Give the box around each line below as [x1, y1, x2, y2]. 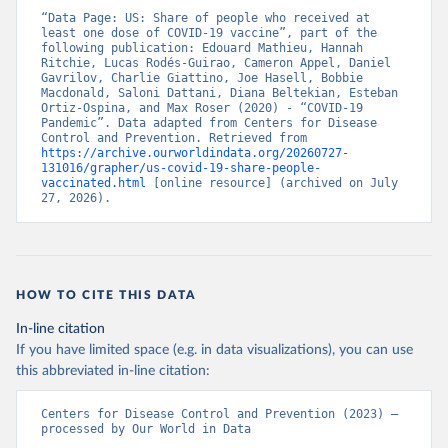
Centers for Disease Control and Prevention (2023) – [41, 407, 398, 421]
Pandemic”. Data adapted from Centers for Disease [41, 116, 377, 130]
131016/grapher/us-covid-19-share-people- [41, 161, 321, 175]
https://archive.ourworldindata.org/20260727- [41, 146, 349, 160]
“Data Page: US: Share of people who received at [41, 11, 370, 25]
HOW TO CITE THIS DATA [16, 289, 197, 301]
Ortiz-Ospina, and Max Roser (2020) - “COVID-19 [41, 101, 363, 115]
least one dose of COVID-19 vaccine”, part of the [41, 26, 377, 40]
